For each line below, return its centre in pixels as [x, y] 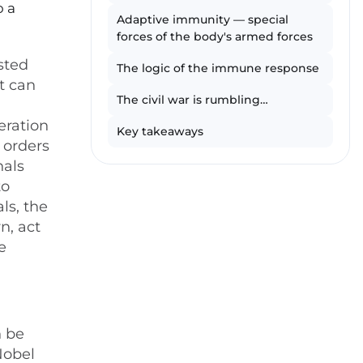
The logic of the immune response [218, 68]
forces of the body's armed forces [215, 36]
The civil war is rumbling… [192, 100]
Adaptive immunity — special [203, 19]
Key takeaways [160, 131]
